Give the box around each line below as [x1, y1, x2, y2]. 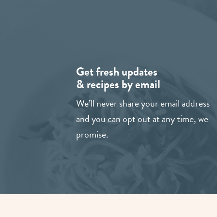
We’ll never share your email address [76, 96, 210, 111]
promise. [76, 127, 108, 142]
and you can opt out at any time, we [76, 111, 208, 126]
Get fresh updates [76, 63, 157, 81]
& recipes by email [76, 76, 160, 93]
